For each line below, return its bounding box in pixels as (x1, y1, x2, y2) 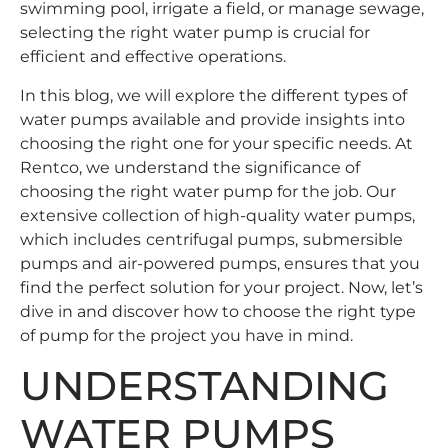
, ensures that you (277, 253, 420, 273)
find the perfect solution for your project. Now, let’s (20, 277, 423, 297)
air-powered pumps (118, 253, 277, 273)
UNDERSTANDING (20, 361, 389, 410)
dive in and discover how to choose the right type (20, 301, 416, 321)
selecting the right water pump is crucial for (20, 23, 370, 43)
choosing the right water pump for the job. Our (20, 181, 396, 201)
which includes (20, 229, 141, 249)
